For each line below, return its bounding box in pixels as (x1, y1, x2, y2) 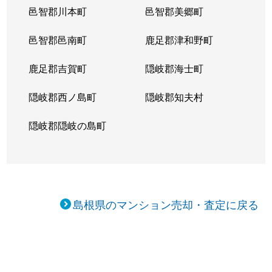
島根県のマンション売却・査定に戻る (73, 196, 259, 212)
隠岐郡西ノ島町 (29, 90, 97, 104)
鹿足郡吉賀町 (29, 61, 87, 75)
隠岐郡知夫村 (144, 90, 203, 104)
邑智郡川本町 (29, 4, 87, 18)
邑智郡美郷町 (144, 4, 203, 18)
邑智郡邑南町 (29, 33, 87, 47)
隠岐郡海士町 (144, 61, 203, 75)
